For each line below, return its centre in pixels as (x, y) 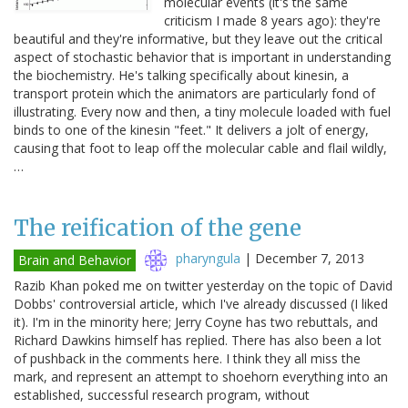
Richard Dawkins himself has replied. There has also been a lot (198, 340)
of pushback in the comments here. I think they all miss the (187, 358)
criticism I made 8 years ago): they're (272, 20)
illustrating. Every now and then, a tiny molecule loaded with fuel (202, 111)
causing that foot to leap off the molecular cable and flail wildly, (200, 148)
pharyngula (208, 258)
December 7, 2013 (310, 258)
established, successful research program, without (162, 394)
